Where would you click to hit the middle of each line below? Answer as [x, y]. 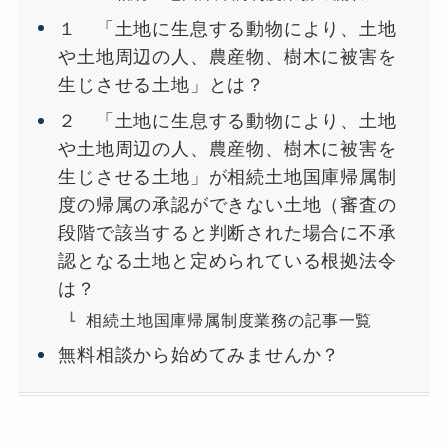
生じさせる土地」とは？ [162, 84]
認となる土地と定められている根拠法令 [227, 261]
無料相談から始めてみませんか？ [199, 355]
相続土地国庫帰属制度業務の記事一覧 [229, 319]
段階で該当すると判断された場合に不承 [227, 233]
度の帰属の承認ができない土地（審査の [227, 205]
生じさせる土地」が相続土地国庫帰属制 [227, 177]
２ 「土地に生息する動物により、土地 [227, 121]
